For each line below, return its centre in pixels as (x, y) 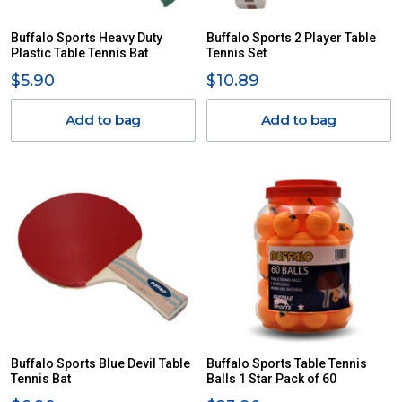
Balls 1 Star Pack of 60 (271, 379)
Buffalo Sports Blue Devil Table (100, 363)
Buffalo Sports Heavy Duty (87, 38)
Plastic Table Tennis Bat (79, 53)
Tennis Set (236, 53)
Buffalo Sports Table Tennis (287, 363)
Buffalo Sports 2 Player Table (291, 38)
